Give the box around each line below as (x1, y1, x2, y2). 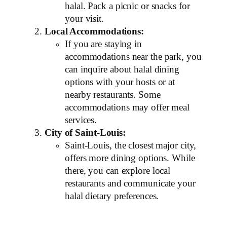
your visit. (65, 14, 104, 24)
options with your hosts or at (65, 77, 175, 88)
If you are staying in (65, 39, 142, 50)
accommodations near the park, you (65, 52, 202, 62)
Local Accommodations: (45, 26, 144, 37)
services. (65, 115, 97, 126)
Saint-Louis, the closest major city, (65, 140, 197, 151)
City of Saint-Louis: (45, 128, 126, 138)
